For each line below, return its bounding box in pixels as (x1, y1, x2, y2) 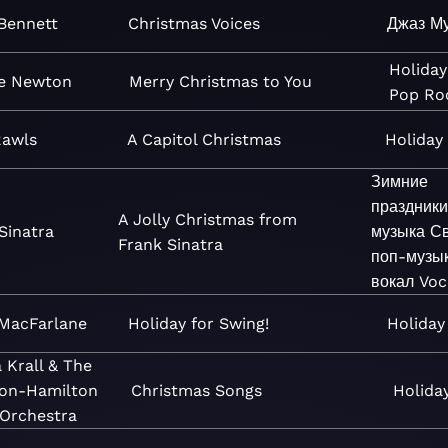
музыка (370, 222, 425, 241)
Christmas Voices (127, 14, 260, 33)
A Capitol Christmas (126, 130, 281, 149)
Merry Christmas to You (128, 72, 312, 91)
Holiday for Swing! (127, 314, 269, 333)
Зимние (370, 172, 428, 191)
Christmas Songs (131, 381, 263, 400)
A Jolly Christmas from (117, 209, 297, 229)
